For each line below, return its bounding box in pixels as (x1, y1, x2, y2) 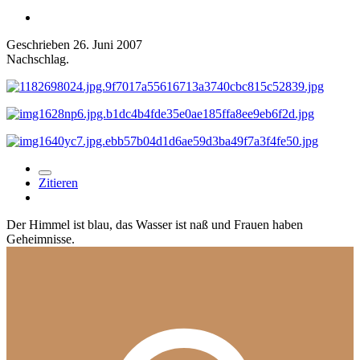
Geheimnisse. (6, 231, 75, 246)
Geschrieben (6, 37, 73, 51)
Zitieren (39, 175, 78, 190)
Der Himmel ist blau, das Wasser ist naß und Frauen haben (6, 217, 303, 231)
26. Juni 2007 (73, 37, 142, 51)
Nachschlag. (6, 51, 69, 66)
